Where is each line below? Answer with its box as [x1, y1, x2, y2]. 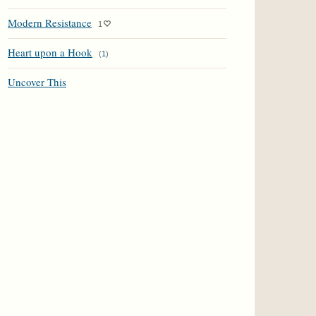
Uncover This [8, 75, 66, 89]
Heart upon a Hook [8, 45, 92, 59]
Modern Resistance [8, 16, 92, 30]
